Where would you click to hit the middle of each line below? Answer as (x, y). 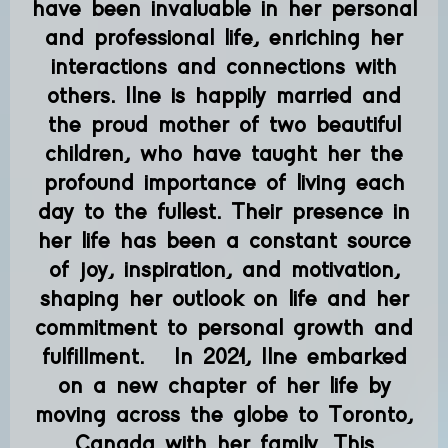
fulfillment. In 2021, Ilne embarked (224, 357)
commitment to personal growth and (224, 328)
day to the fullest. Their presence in (224, 212)
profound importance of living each (224, 183)
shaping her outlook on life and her (224, 299)
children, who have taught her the (224, 154)
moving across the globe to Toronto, (224, 415)
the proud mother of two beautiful (224, 125)
